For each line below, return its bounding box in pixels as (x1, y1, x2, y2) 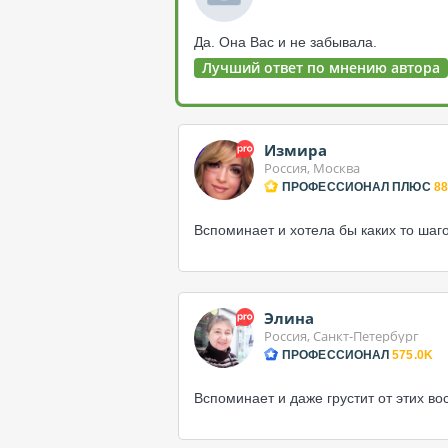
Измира (264, 140, 327, 160)
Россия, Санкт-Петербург (264, 327, 419, 345)
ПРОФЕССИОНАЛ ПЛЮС (282, 180, 431, 194)
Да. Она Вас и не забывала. (194, 34, 377, 50)
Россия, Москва (264, 159, 360, 177)
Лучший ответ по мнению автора (202, 58, 440, 77)
